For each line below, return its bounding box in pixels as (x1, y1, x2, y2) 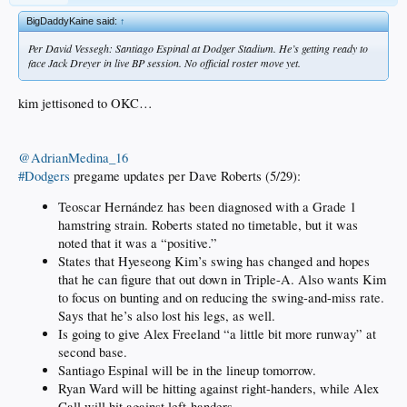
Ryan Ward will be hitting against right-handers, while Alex (58, 380, 379, 398)
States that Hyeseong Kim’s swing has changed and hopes (58, 253, 370, 271)
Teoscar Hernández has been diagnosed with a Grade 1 (58, 198, 356, 216)
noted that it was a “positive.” (58, 234, 217, 253)
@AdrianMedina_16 (18, 148, 128, 166)
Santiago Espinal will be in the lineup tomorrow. (58, 362, 316, 380)
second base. (58, 343, 127, 362)
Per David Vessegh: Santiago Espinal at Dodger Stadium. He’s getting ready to (28, 40, 368, 55)
